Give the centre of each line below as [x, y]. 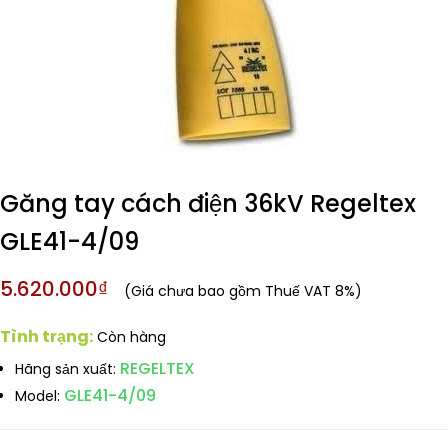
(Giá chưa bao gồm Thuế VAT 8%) [243, 291]
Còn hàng [131, 337]
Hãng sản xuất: [65, 369]
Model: [37, 396]
